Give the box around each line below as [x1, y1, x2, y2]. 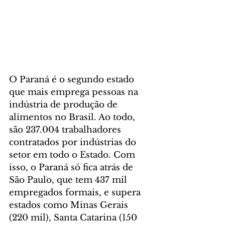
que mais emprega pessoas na [9, 87, 141, 98]
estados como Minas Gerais [9, 200, 131, 211]
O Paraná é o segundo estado [9, 74, 137, 85]
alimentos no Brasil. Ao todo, [9, 112, 138, 123]
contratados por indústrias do [9, 137, 139, 148]
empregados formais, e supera [9, 187, 143, 198]
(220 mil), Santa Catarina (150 [9, 212, 140, 223]
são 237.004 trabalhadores [9, 125, 124, 136]
